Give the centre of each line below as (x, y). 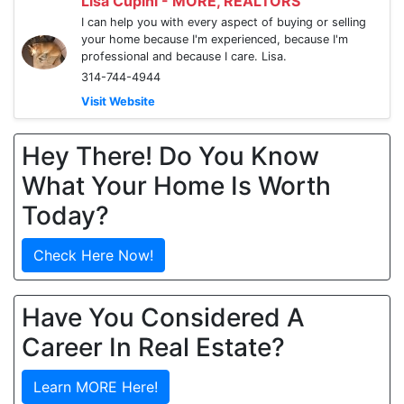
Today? (65, 216)
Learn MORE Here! (96, 387)
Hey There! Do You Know (170, 156)
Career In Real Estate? (153, 347)
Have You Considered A (163, 317)
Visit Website (118, 101)
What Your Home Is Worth (176, 186)
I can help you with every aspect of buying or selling (224, 22)
